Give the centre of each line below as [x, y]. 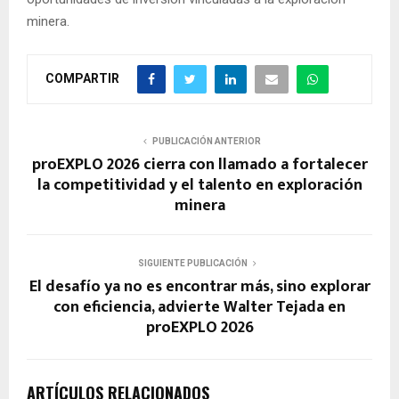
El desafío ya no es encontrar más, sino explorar [199, 287]
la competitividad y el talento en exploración [199, 186]
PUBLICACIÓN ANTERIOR [207, 142]
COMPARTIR [82, 78]
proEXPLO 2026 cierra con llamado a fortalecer [199, 165]
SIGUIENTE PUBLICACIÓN [192, 264]
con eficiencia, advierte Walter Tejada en [199, 308]
